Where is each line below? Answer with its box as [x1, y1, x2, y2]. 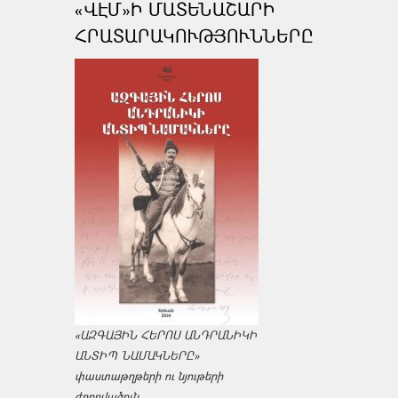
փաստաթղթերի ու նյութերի [75, 368, 223, 385]
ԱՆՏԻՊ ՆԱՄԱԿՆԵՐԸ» [75, 347, 199, 364]
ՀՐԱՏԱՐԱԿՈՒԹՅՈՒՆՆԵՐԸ [75, 24, 314, 49]
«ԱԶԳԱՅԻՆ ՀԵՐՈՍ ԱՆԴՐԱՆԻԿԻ [75, 327, 257, 344]
